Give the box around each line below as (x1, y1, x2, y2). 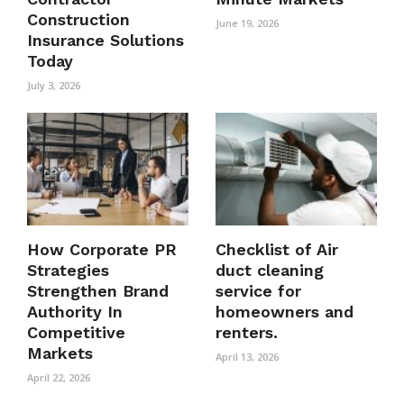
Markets (27, 344, 93, 363)
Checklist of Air (216, 240, 338, 260)
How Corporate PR (27, 240, 177, 260)
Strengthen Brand (27, 281, 169, 301)
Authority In (27, 302, 123, 322)
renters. (216, 323, 278, 343)
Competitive (27, 323, 125, 343)
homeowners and (216, 302, 353, 322)
